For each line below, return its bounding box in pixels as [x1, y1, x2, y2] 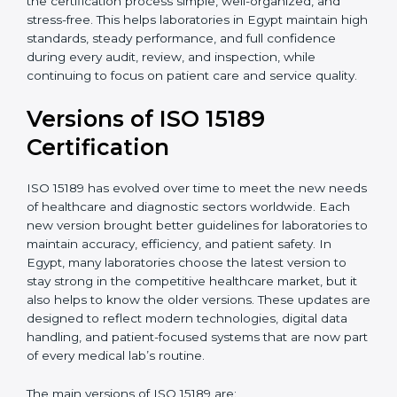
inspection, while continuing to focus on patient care [27, 134, 344, 149]
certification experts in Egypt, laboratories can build [27, 4, 334, 19]
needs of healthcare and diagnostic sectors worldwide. [27, 284, 357, 299]
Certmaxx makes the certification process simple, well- [27, 59, 354, 74]
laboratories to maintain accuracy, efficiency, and [27, 321, 317, 336]
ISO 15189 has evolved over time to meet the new [27, 265, 325, 280]
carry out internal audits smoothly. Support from [27, 41, 313, 56]
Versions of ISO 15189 [27, 190, 265, 217]
